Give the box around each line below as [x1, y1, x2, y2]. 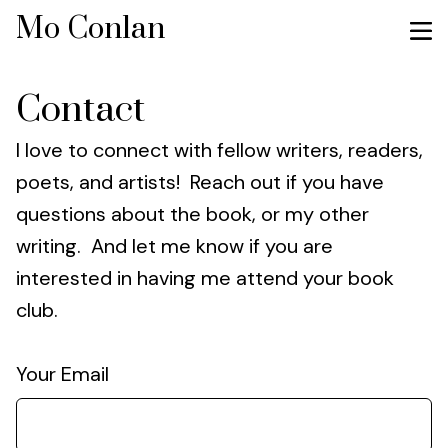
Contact [16, 87, 145, 133]
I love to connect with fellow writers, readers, [16, 137, 423, 163]
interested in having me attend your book [16, 265, 394, 291]
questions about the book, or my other [16, 201, 369, 227]
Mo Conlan [16, 10, 165, 48]
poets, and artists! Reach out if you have [16, 169, 384, 195]
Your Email [16, 361, 109, 387]
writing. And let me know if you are [16, 233, 333, 259]
